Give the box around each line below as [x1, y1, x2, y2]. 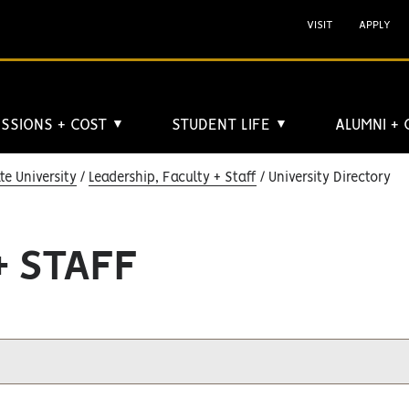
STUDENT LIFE [172, 118, 275, 133]
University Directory [265, 172, 391, 184]
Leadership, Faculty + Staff [89, 172, 257, 184]
